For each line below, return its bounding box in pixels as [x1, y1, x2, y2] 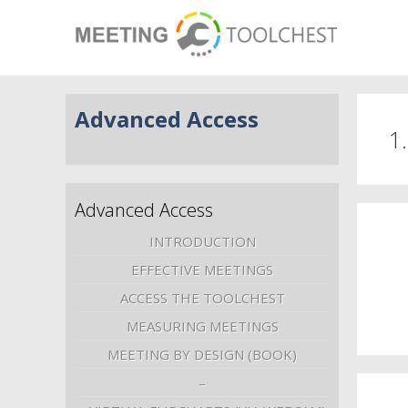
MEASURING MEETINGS [126, 317, 279, 336]
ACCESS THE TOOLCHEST [119, 289, 285, 308]
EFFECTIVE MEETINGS [131, 260, 273, 280]
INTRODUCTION [148, 232, 256, 251]
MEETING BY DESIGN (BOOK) [107, 345, 297, 364]
